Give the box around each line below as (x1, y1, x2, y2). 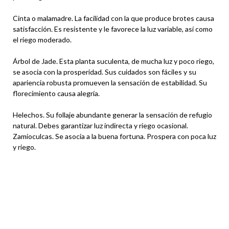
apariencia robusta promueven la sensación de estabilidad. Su (13, 78, 207, 87)
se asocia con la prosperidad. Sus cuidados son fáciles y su (13, 67, 196, 76)
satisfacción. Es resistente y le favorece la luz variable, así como (13, 24, 213, 33)
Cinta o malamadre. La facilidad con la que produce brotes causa (13, 13, 214, 22)
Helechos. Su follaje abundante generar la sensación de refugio (13, 110, 212, 119)
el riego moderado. (13, 35, 72, 44)
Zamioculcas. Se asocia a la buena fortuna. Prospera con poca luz (13, 131, 216, 141)
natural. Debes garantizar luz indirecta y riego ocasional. (13, 121, 188, 130)
